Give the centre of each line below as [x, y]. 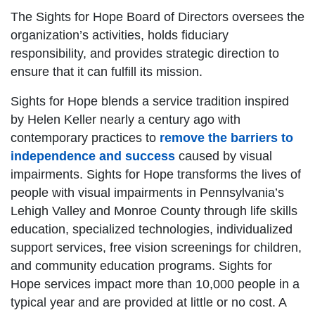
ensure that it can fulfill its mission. [107, 72]
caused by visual [224, 156]
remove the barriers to [226, 138]
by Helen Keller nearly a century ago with [126, 120]
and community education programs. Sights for [141, 266]
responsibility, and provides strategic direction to [145, 54]
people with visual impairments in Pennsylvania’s [147, 193]
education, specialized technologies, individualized [152, 230]
